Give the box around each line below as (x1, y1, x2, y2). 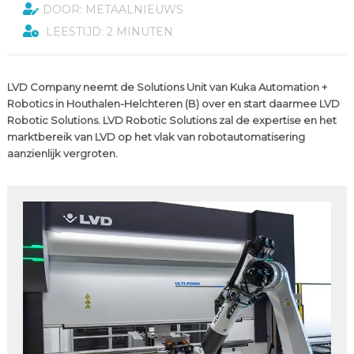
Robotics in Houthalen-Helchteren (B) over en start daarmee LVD (6, 97, 340, 110)
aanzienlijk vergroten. (6, 147, 118, 160)
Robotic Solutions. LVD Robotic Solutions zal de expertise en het (6, 114, 337, 126)
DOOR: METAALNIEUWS (42, 2, 183, 17)
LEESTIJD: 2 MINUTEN (42, 24, 173, 39)
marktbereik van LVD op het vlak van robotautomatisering (6, 130, 305, 143)
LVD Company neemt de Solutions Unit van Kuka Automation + (6, 81, 327, 93)
